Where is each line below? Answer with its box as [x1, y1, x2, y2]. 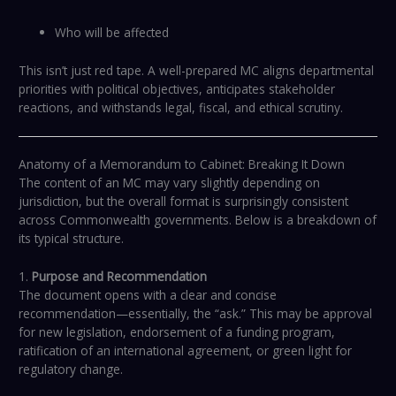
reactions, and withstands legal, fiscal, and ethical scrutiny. [19, 98, 344, 116]
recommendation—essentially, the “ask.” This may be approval [19, 304, 373, 322]
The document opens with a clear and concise [19, 286, 278, 303]
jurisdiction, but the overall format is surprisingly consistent [19, 193, 349, 210]
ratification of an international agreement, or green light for [19, 341, 353, 359]
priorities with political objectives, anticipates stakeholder [19, 80, 336, 97]
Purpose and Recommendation [32, 267, 208, 285]
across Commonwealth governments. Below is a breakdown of [19, 211, 377, 229]
